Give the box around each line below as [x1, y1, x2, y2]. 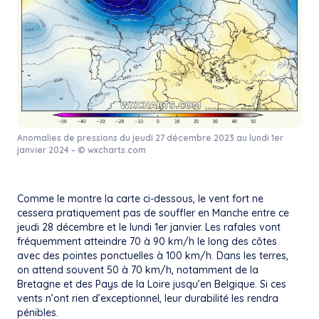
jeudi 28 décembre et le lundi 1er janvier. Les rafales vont [17, 221, 281, 234]
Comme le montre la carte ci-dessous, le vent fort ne [17, 192, 263, 206]
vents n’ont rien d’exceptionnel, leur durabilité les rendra [17, 292, 278, 305]
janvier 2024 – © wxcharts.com [17, 145, 146, 156]
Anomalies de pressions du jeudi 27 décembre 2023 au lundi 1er [17, 132, 283, 144]
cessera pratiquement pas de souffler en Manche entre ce [17, 206, 289, 220]
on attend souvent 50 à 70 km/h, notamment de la [17, 263, 258, 277]
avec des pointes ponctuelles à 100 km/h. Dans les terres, [17, 249, 288, 263]
